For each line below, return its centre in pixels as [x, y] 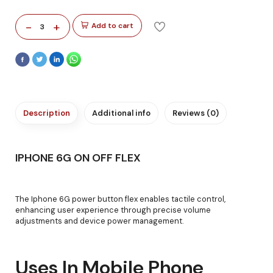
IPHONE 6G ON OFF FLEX [78, 158]
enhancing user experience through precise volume [113, 210]
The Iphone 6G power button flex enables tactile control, [120, 199]
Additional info [121, 113]
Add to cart [112, 26]
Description [47, 113]
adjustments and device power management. [100, 221]
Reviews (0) [196, 113]
